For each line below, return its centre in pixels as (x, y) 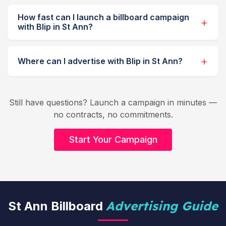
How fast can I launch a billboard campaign (103, 17)
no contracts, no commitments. (113, 115)
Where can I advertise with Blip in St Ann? (100, 61)
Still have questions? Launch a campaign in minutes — (113, 103)
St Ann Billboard (57, 206)
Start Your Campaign (113, 140)
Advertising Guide (162, 206)
